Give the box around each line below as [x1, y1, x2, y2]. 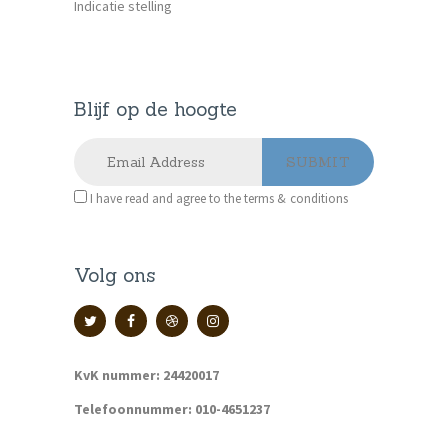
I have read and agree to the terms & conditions [89, 190, 348, 208]
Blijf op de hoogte [74, 95, 237, 121]
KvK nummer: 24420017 [74, 365, 219, 384]
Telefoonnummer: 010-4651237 [74, 399, 270, 418]
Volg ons [74, 262, 155, 288]
